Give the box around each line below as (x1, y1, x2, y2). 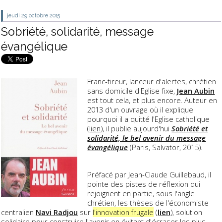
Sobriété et (171, 123, 208, 134)
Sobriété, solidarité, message (1, 24, 154, 38)
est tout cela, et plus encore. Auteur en (87, 95, 218, 106)
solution (174, 207, 202, 217)
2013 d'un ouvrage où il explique (87, 105, 194, 115)
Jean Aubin (177, 86, 215, 96)
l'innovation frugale (93, 207, 154, 217)
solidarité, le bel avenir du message (87, 133, 206, 143)
